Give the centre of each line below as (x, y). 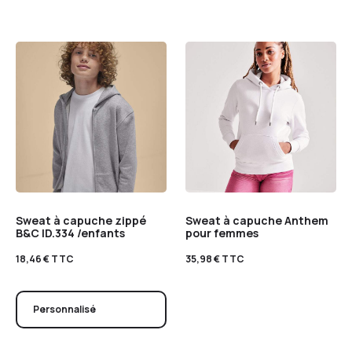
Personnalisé (64, 309)
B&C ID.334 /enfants (70, 233)
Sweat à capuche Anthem (257, 220)
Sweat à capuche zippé (81, 220)
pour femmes (222, 233)
